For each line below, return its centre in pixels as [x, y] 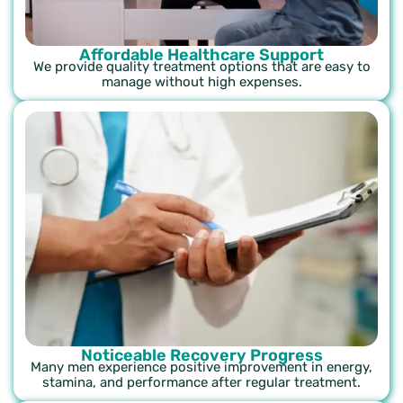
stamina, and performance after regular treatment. [201, 383]
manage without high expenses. [201, 82]
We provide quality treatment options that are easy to [201, 67]
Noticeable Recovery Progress [201, 356]
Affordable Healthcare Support [201, 55]
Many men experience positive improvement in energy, [201, 367]
